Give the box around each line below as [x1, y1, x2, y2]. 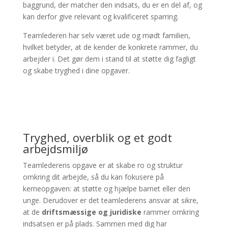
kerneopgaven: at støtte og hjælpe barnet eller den [22, 183, 190, 193]
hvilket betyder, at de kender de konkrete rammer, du [22, 42, 198, 52]
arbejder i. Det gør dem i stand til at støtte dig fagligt [22, 53, 196, 64]
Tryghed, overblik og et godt [22, 129, 172, 145]
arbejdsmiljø [22, 140, 88, 156]
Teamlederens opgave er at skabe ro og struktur [22, 160, 183, 170]
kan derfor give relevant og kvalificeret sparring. [22, 11, 179, 21]
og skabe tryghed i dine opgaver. [22, 65, 130, 75]
